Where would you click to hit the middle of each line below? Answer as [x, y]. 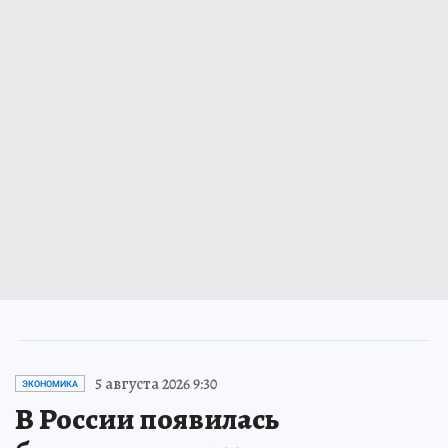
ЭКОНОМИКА [50, 383]
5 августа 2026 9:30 [156, 383]
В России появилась [147, 418]
